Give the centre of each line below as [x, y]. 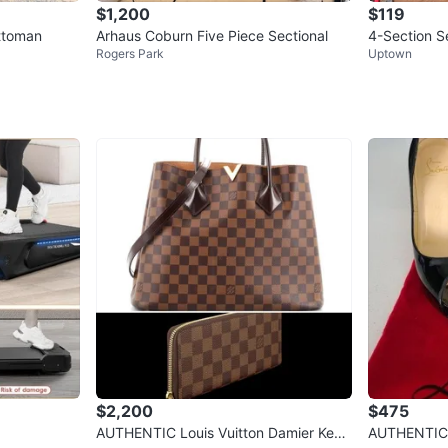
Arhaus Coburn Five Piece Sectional [212, 35]
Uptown [390, 53]
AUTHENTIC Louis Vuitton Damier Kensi [224, 432]
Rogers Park [130, 53]
